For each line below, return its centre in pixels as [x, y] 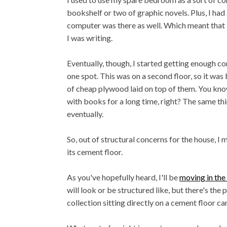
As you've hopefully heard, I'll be [123, 177]
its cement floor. [95, 152]
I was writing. [90, 38]
